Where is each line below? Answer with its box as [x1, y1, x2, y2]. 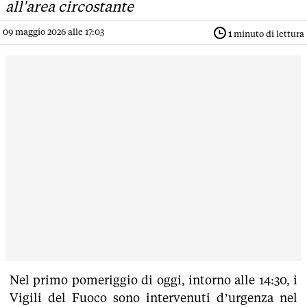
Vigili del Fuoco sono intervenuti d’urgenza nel [10, 291, 297, 306]
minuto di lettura [232, 29, 304, 40]
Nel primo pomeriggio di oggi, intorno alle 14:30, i [10, 273, 297, 288]
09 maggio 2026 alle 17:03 [3, 27, 104, 38]
